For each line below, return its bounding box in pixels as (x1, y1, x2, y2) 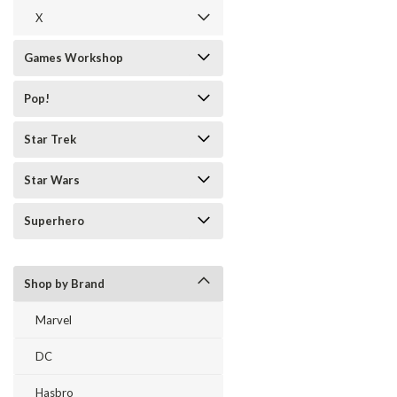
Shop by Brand (24, 276, 105, 291)
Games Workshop (24, 51, 123, 65)
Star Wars (24, 173, 80, 187)
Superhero (24, 214, 84, 228)
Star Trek (24, 132, 76, 146)
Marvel (35, 313, 72, 327)
